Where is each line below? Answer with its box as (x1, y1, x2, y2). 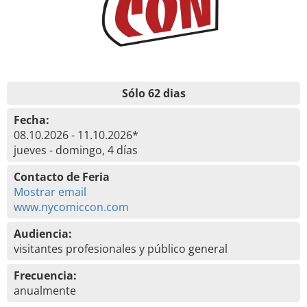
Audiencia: (14, 226, 72, 241)
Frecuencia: (14, 268, 77, 283)
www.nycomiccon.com (14, 199, 129, 214)
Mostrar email (14, 184, 86, 199)
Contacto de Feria (14, 169, 110, 184)
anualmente (14, 283, 76, 298)
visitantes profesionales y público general (14, 241, 228, 256)
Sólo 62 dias (121, 86, 186, 101)
